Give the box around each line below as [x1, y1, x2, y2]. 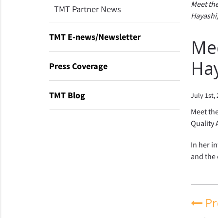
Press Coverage [49, 60, 108, 72]
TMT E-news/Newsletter [49, 31, 141, 42]
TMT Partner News [54, 3, 121, 15]
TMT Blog [49, 90, 85, 101]
